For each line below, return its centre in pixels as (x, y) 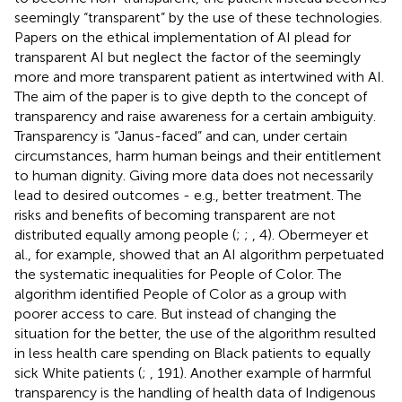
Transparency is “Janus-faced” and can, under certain (181, 135)
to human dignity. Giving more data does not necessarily (194, 175)
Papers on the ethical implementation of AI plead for (183, 37)
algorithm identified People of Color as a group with (180, 293)
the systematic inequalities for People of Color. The (178, 274)
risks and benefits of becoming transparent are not (175, 214)
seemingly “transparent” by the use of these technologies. (198, 17)
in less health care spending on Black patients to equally (192, 353)
